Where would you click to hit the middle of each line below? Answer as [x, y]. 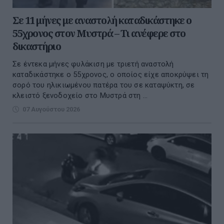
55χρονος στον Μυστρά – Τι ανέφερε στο [99, 33]
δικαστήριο [36, 46]
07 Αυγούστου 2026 [51, 109]
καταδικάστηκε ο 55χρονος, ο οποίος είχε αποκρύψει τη [111, 74]
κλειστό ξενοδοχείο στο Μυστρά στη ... [80, 95]
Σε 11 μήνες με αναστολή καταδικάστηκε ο [102, 20]
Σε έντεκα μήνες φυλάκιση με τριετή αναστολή [93, 64]
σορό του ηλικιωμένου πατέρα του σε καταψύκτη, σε [104, 85]
